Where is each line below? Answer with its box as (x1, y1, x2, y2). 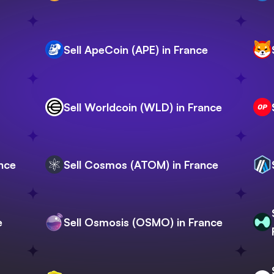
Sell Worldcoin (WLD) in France (64, 100, 222, 114)
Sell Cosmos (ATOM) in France (64, 158, 218, 172)
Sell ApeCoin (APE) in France (64, 43, 208, 57)
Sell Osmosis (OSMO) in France (64, 215, 223, 229)
